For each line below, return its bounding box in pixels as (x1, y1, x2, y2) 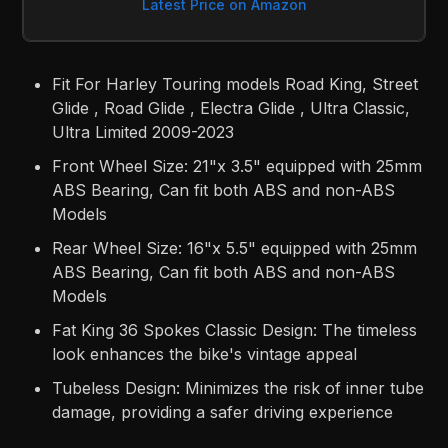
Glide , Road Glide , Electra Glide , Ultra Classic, (52, 97, 411, 118)
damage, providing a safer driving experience (52, 401, 394, 422)
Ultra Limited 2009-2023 (52, 121, 235, 142)
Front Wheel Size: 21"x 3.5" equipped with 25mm (52, 155, 423, 176)
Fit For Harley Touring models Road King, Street (52, 73, 419, 94)
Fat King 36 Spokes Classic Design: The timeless (52, 319, 418, 340)
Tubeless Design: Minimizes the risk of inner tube (52, 377, 425, 398)
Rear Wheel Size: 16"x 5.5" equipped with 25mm (52, 237, 418, 258)
